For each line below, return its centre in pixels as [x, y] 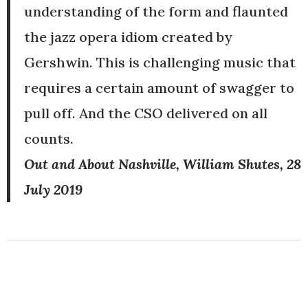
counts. [49, 138]
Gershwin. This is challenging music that [160, 62]
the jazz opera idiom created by [128, 36]
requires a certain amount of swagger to [159, 87]
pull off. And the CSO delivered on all [146, 113]
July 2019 [53, 189]
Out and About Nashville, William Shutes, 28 [163, 164]
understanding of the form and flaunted [156, 11]
